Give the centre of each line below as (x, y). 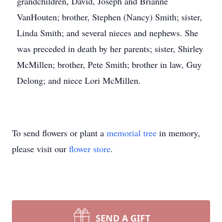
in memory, (178, 133)
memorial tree (132, 133)
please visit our (40, 149)
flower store (90, 149)
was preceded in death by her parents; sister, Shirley (110, 49)
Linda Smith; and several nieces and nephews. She (108, 33)
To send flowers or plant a (59, 133)
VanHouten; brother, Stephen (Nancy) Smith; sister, (110, 17)
